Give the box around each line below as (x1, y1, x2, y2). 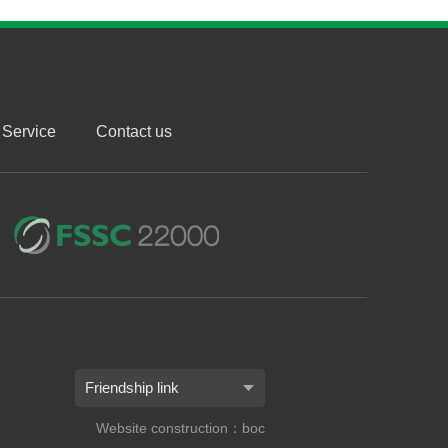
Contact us (95, 123, 172, 141)
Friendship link (84, 379, 179, 397)
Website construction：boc (95, 420, 265, 437)
